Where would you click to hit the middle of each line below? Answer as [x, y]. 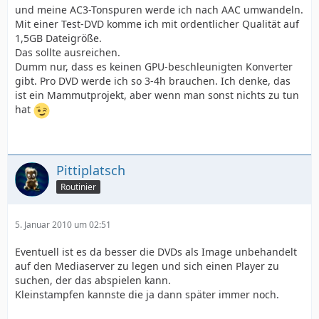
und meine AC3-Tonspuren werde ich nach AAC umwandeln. [159, 10]
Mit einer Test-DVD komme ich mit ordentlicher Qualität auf [157, 24]
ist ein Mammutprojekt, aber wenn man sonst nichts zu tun [157, 95]
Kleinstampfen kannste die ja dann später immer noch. [147, 294]
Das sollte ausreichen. [68, 52]
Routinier [78, 187]
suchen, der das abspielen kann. [93, 280]
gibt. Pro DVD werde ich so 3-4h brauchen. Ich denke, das [153, 81]
